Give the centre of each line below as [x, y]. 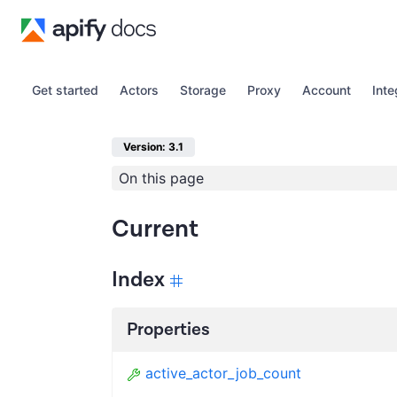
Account [327, 90]
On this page [161, 178]
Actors [139, 90]
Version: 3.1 [153, 147]
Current [155, 229]
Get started [65, 90]
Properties [168, 330]
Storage [203, 90]
